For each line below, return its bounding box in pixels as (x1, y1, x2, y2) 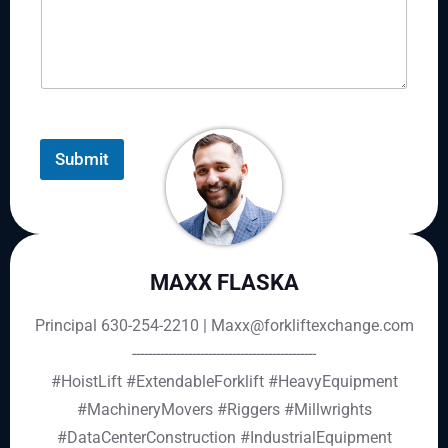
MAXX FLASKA (149, 270, 299, 296)
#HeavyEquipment (267, 372, 398, 392)
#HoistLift (50, 372, 122, 392)
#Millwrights (283, 400, 372, 420)
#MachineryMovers (76, 400, 213, 420)
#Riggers (216, 400, 280, 420)
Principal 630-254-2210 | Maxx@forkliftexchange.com (34, 316, 414, 336)
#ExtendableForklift (125, 372, 264, 392)
